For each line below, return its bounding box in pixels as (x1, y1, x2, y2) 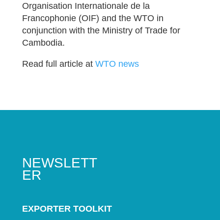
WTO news (95, 59, 139, 69)
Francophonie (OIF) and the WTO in (22, 13, 164, 23)
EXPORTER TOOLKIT (22, 204, 112, 214)
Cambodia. (22, 38, 65, 48)
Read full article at (22, 59, 95, 69)
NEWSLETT (22, 155, 97, 170)
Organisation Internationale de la (22, 1, 150, 11)
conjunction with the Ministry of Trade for (22, 26, 180, 35)
